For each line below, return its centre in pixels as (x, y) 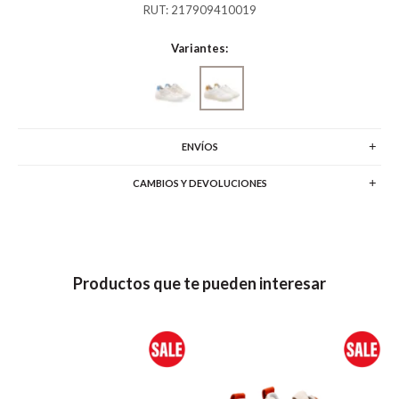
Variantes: (199, 48)
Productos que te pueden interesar (199, 283)
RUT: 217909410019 (199, 10)
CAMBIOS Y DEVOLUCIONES (199, 183)
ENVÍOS (199, 147)
